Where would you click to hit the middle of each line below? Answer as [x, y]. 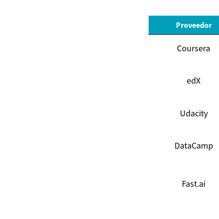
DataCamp [194, 146]
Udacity [194, 113]
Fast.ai [194, 184]
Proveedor [194, 25]
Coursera [194, 48]
